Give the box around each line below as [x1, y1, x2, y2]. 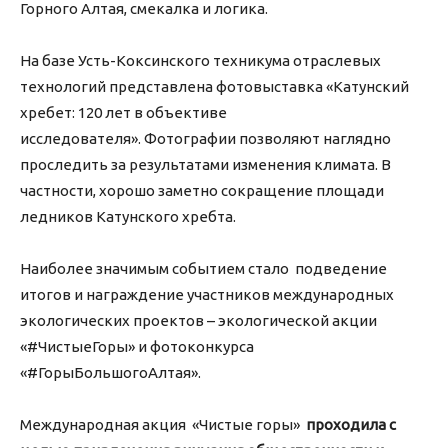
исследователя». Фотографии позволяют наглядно [20, 130, 391, 148]
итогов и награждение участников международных [20, 286, 394, 304]
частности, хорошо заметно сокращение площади [20, 182, 384, 200]
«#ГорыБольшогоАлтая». [20, 364, 219, 382]
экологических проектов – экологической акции [20, 312, 377, 330]
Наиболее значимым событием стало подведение [20, 260, 387, 278]
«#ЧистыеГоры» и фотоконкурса [20, 338, 254, 356]
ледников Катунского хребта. [20, 208, 242, 226]
